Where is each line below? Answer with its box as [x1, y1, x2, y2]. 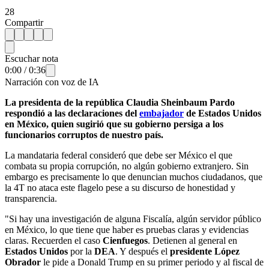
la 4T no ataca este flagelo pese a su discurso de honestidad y [5, 182, 235, 193]
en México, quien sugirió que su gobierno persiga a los [5, 118, 223, 129]
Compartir [5, 17, 43, 28]
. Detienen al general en [148, 235, 237, 246]
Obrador [5, 256, 41, 267]
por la [68, 246, 94, 256]
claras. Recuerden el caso [5, 235, 103, 246]
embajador [139, 107, 184, 118]
